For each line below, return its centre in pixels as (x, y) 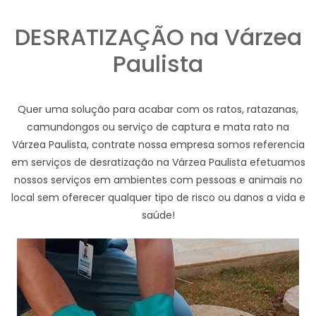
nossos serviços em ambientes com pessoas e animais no (158, 180)
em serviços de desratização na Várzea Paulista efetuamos (158, 163)
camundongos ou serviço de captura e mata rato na (158, 127)
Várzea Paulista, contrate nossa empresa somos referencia (158, 145)
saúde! (158, 215)
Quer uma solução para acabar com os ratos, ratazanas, (158, 110)
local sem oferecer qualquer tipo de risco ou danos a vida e (158, 198)
